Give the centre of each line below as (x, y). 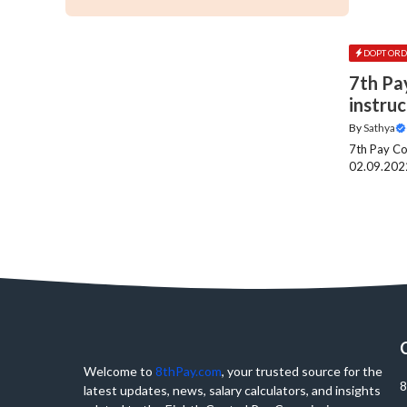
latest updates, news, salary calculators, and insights (232, 391)
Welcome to (119, 372)
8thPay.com (189, 372)
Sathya (380, 128)
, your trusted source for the (302, 372)
